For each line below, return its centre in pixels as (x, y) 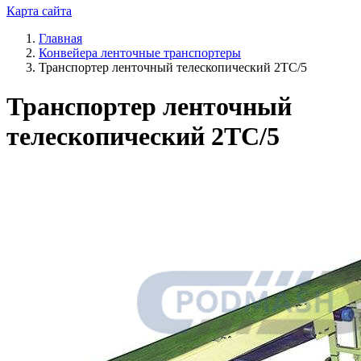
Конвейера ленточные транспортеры (140, 53)
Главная (60, 38)
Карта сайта (39, 11)
